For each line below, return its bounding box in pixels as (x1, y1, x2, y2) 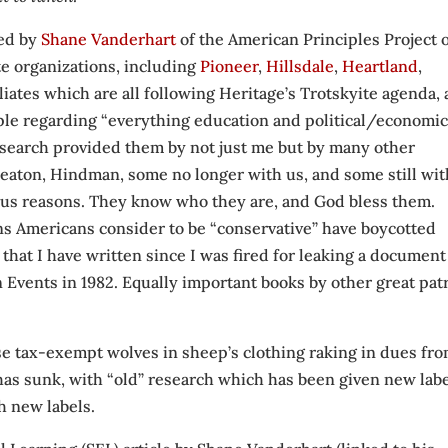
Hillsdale (266, 56, 335, 76)
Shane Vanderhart (41, 29, 177, 49)
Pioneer (200, 56, 259, 76)
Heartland (342, 56, 419, 76)
